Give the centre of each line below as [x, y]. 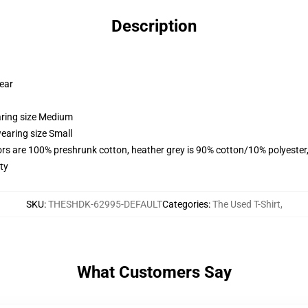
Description [154, 26]
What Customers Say [154, 272]
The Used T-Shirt [246, 204]
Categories [185, 204]
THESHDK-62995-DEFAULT [105, 204]
